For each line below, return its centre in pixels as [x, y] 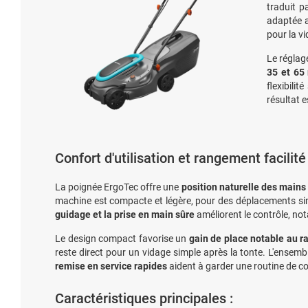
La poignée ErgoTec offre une [118, 187]
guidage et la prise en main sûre [125, 214]
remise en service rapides [111, 266]
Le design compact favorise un [122, 239]
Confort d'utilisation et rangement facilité [180, 158]
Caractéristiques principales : [144, 298]
